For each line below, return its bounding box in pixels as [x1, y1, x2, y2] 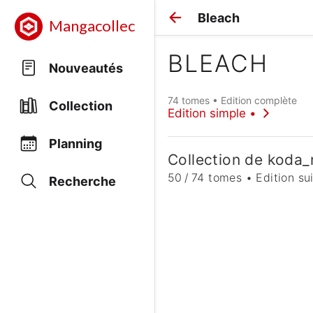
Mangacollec [49, 17, 135, 35]
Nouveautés [49, 60, 123, 75]
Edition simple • [168, 105, 256, 120]
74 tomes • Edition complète [168, 94, 297, 106]
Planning [49, 136, 102, 151]
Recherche [49, 173, 116, 189]
